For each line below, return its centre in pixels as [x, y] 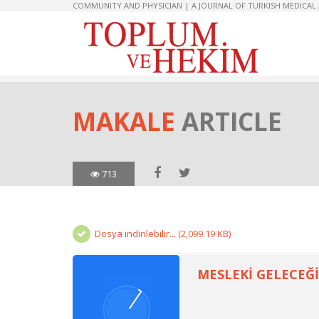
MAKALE [127, 121]
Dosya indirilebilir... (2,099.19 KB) [163, 234]
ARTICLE [232, 121]
